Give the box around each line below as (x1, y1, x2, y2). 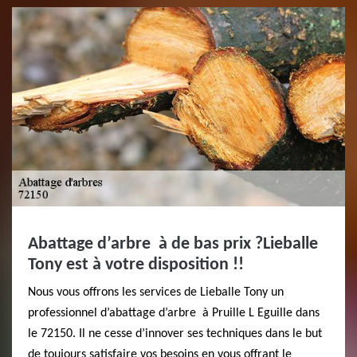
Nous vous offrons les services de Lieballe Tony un (28, 286, 284, 299)
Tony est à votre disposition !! (28, 256, 244, 274)
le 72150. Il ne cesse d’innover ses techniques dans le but (28, 328, 322, 340)
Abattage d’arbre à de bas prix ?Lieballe (28, 235, 318, 253)
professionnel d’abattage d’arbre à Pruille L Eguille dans (28, 307, 320, 320)
